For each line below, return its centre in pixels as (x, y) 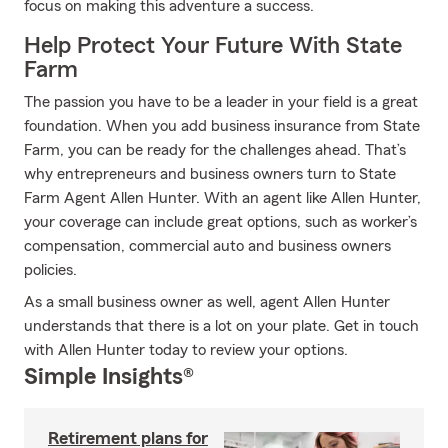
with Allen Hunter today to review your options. (186, 350)
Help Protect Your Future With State (213, 46)
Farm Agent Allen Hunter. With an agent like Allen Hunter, (222, 198)
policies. (50, 270)
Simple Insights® (109, 377)
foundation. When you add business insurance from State (222, 126)
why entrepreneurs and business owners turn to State (210, 174)
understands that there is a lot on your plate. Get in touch (221, 326)
